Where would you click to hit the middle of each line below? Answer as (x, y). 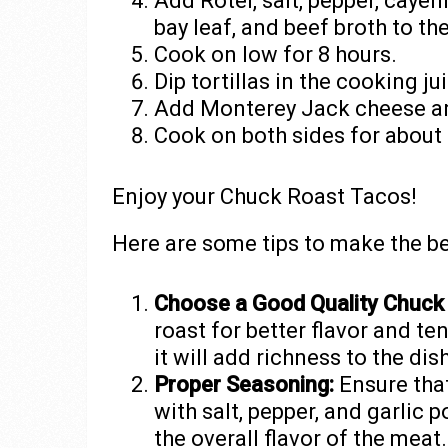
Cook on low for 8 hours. (275, 54)
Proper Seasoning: (243, 385)
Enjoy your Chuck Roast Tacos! (264, 197)
